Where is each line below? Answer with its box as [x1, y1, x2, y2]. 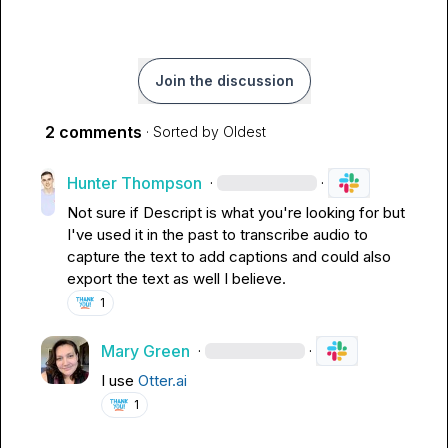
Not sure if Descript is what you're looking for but [66, 203, 405, 222]
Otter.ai [138, 371, 187, 390]
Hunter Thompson [66, 173, 202, 193]
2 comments [45, 122, 142, 142]
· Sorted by [146, 123, 219, 140]
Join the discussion [154, 72, 294, 89]
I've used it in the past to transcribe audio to [66, 225, 368, 244]
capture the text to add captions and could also [66, 247, 391, 266]
